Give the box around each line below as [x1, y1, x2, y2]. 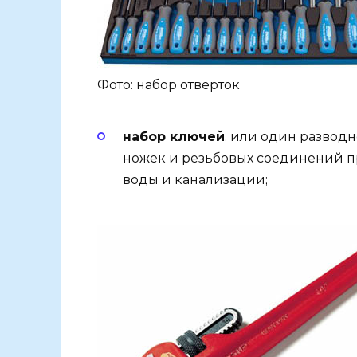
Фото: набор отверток [97, 76, 240, 92]
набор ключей [123, 128, 225, 144]
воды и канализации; [123, 171, 268, 187]
